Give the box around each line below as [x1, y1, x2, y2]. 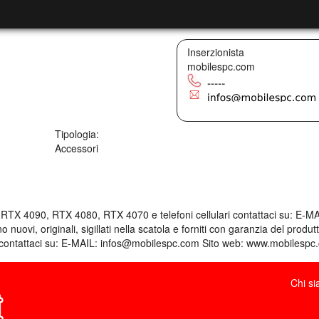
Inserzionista [187, 44, 244, 59]
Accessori [55, 140, 99, 155]
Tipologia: [55, 126, 100, 141]
